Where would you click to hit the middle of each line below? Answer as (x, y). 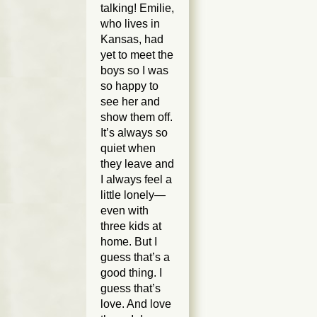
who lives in (130, 24)
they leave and (137, 164)
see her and (130, 102)
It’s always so (134, 133)
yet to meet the (137, 55)
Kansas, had (132, 40)
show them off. (137, 117)
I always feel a (136, 180)
